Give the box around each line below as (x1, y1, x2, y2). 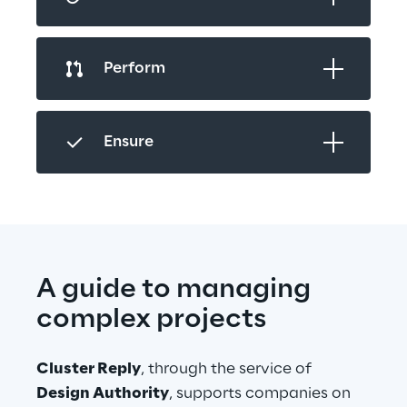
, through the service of (141, 361, 315, 377)
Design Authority (36, 385, 169, 402)
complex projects (36, 305, 266, 334)
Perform (104, 60, 165, 76)
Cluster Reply (36, 361, 141, 377)
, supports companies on (169, 385, 354, 402)
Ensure (104, 134, 154, 150)
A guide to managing (36, 275, 316, 304)
